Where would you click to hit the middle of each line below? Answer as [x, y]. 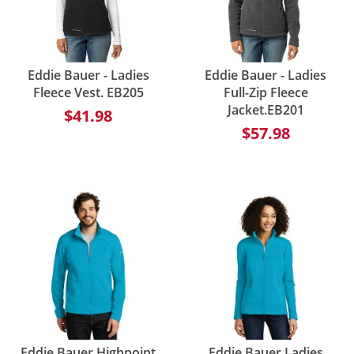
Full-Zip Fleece [265, 92]
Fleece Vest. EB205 [88, 92]
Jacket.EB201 [265, 109]
